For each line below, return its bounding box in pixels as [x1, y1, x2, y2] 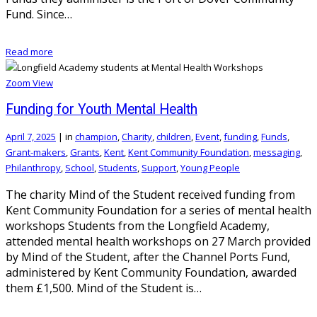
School [65, 161, 94, 174]
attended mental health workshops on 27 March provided [6, 233, 311, 249]
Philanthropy [6, 161, 61, 174]
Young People [180, 161, 240, 174]
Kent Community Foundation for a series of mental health [6, 202, 311, 218]
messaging [253, 145, 300, 158]
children [156, 129, 191, 143]
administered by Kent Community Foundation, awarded [6, 264, 296, 280]
